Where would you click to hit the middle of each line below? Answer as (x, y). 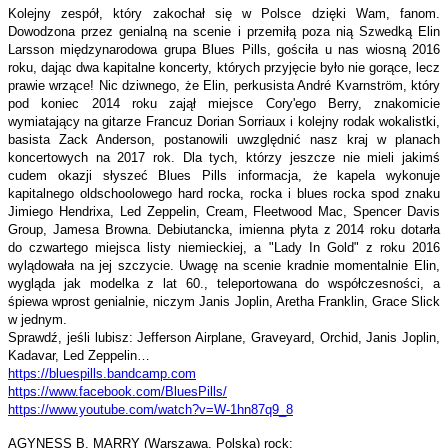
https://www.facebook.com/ (86, 391)
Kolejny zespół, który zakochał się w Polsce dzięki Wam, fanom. (224, 13)
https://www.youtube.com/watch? (103, 409)
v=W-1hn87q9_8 (246, 409)
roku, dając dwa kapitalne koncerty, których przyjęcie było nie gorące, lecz (224, 67)
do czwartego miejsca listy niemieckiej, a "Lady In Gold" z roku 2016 (224, 247)
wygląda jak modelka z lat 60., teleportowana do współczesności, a (224, 283)
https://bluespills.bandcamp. (89, 373)
